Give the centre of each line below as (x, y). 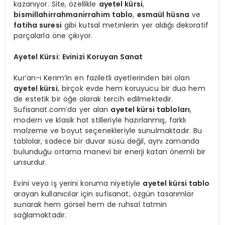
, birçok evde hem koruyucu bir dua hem (131, 88)
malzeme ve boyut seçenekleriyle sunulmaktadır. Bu (108, 130)
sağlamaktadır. (40, 215)
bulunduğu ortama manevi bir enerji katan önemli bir (110, 151)
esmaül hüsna (163, 14)
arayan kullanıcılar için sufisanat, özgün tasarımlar (104, 194)
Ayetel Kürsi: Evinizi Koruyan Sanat (78, 57)
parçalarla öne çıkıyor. (53, 35)
